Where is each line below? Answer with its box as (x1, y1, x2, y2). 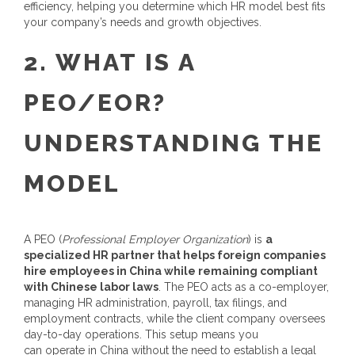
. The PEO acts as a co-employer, (158, 281, 329, 293)
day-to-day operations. (24, 328, 142, 341)
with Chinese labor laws (24, 281, 158, 293)
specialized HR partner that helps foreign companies (24, 249, 326, 261)
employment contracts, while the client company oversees (24, 312, 326, 325)
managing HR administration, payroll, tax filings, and (24, 296, 287, 309)
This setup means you (145, 328, 258, 341)
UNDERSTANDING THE (24, 129, 323, 157)
